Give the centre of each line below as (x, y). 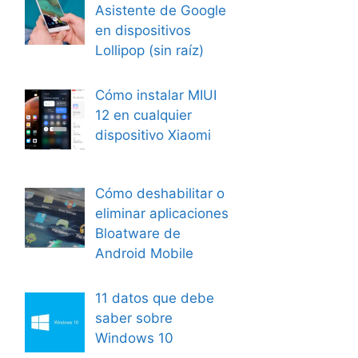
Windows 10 (134, 338)
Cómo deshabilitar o (159, 194)
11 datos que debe (154, 298)
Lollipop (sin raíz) (149, 51)
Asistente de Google (160, 11)
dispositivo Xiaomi (153, 135)
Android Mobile (144, 254)
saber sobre (133, 318)
